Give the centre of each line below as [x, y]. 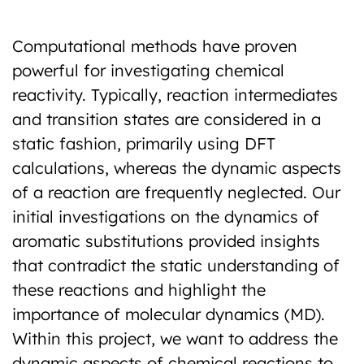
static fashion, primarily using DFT [144, 143]
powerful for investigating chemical [148, 70]
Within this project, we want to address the [175, 338]
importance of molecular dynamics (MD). [169, 314]
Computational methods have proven [155, 46]
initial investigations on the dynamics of [166, 217]
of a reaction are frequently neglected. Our [176, 192]
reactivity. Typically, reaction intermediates [175, 95]
